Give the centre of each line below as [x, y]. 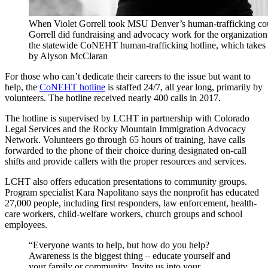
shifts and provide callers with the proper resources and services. [126, 161]
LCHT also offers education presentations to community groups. [126, 181]
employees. [26, 224]
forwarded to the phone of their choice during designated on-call [126, 150]
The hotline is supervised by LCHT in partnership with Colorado [127, 118]
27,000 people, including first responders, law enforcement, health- [131, 203]
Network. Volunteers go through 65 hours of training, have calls [125, 139]
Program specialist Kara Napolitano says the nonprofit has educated [132, 192]
